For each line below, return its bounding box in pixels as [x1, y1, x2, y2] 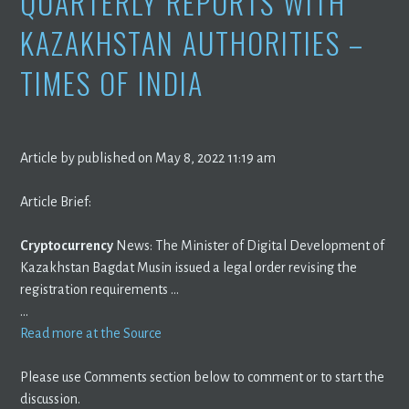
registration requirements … [20, 281, 180, 297]
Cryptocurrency [20, 237, 114, 253]
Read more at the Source [20, 325, 163, 341]
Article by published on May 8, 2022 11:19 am [20, 150, 277, 165]
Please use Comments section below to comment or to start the [20, 369, 385, 384]
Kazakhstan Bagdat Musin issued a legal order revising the [20, 259, 358, 275]
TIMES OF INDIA [20, 60, 204, 104]
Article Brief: [20, 194, 92, 209]
